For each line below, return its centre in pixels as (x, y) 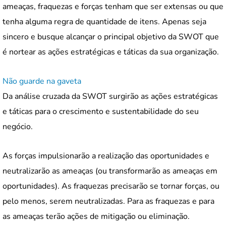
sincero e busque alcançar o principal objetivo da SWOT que (111, 37)
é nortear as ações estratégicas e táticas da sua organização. (111, 52)
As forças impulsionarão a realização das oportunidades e (106, 156)
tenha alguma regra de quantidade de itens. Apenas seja (104, 21)
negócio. (19, 126)
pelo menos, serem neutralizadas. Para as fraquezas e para (108, 201)
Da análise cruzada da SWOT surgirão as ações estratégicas (110, 96)
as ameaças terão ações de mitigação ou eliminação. (97, 216)
